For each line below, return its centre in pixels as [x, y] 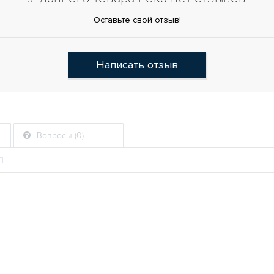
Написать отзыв [137, 65]
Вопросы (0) [59, 135]
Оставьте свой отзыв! [137, 20]
